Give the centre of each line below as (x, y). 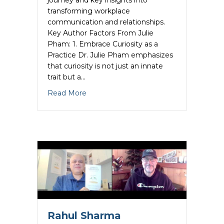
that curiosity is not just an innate (105, 66)
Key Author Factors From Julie (100, 33)
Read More (67, 93)
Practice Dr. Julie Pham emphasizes (110, 55)
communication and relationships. (106, 22)
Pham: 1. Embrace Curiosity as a (103, 44)
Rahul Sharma (84, 216)
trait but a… (66, 77)
